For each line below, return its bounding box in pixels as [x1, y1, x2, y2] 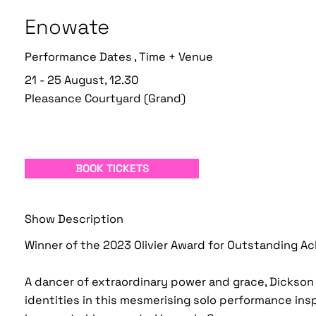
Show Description [25, 211, 124, 226]
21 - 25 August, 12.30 [25, 72, 139, 87]
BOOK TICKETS [75, 162, 149, 176]
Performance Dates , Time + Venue [25, 49, 214, 65]
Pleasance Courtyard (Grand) [25, 91, 186, 107]
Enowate [25, 13, 110, 39]
